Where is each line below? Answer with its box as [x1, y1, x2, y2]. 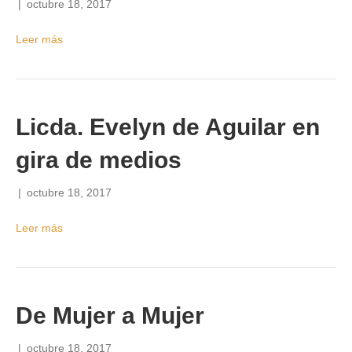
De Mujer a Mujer [16, 302, 204, 328]
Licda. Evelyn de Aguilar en [16, 114, 320, 140]
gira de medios [16, 147, 181, 173]
